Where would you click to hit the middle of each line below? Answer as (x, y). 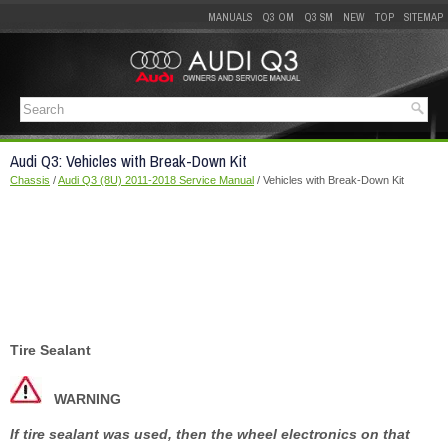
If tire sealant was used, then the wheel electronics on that (210, 433)
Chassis (30, 179)
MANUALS (230, 17)
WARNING (87, 398)
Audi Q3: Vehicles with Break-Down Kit (128, 161)
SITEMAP (423, 17)
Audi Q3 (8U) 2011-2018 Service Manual (156, 179)
